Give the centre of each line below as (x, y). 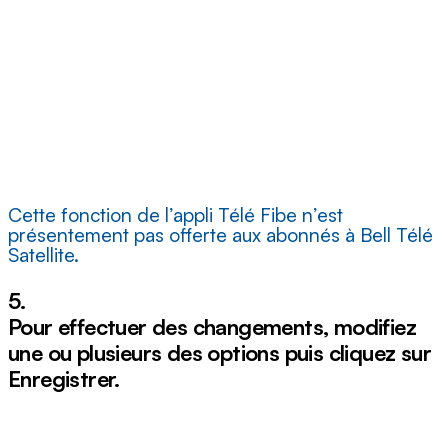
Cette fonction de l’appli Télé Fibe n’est (175, 215)
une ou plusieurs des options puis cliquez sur (219, 353)
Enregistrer (61, 379)
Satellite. (43, 255)
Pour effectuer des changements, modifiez (212, 327)
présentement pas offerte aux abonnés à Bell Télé (220, 235)
